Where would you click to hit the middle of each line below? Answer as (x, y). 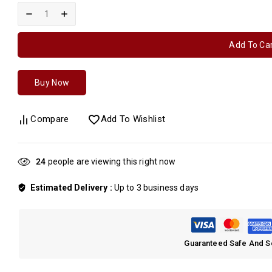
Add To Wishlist (133, 119)
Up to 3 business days (156, 188)
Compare (50, 119)
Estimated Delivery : (72, 188)
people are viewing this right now (111, 162)
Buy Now (52, 83)
